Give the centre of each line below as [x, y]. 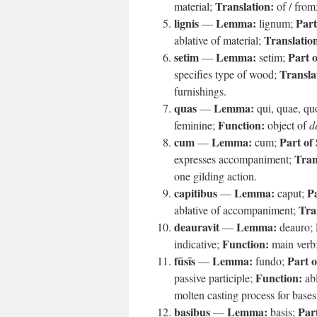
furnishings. [200, 91]
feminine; [196, 125]
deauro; [296, 227]
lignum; [276, 23]
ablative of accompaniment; [236, 210]
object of [287, 125]
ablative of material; [219, 40]
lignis [186, 23]
